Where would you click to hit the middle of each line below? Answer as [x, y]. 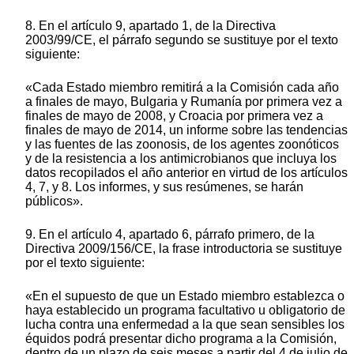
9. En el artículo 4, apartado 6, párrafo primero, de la [170, 234]
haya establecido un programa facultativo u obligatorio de [185, 310]
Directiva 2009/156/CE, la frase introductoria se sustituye [184, 248]
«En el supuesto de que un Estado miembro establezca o [185, 296]
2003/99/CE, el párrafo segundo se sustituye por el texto [182, 40]
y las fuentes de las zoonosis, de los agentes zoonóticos [182, 144]
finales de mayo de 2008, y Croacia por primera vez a [174, 115]
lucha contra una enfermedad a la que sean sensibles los [185, 324]
